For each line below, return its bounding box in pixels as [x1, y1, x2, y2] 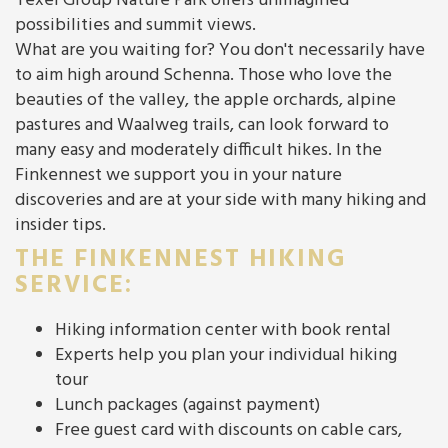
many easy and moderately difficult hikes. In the [15, 136, 382, 166]
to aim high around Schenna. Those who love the [15, 61, 392, 91]
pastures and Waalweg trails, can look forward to [15, 111, 389, 141]
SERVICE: [15, 266, 133, 307]
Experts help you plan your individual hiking [55, 341, 397, 371]
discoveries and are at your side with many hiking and [15, 186, 426, 216]
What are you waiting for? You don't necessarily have [15, 36, 425, 66]
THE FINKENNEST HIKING [15, 240, 347, 281]
